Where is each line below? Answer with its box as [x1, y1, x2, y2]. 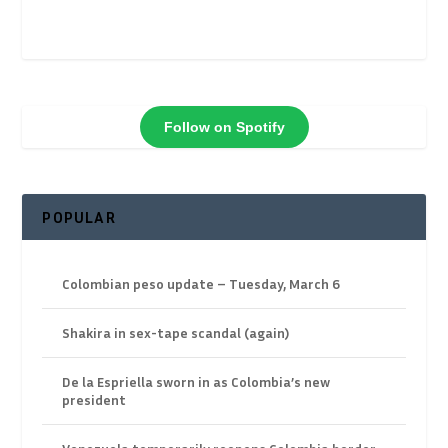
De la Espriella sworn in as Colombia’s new [62, 373, 331, 391]
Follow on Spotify [163, 118, 285, 135]
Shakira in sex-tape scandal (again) [62, 324, 290, 342]
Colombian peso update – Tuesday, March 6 [62, 275, 341, 293]
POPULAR [42, 207, 116, 228]
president [62, 391, 127, 409]
